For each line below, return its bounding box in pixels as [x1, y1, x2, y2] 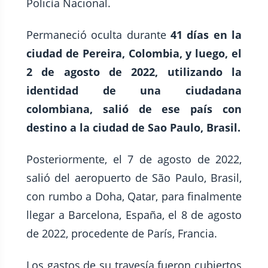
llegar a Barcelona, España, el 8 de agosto [26, 208, 242, 222]
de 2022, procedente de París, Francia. [26, 226, 217, 240]
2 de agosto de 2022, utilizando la [26, 65, 242, 79]
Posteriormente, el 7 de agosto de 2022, [26, 152, 242, 166]
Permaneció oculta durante [26, 28, 170, 42]
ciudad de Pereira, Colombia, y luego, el [26, 46, 242, 60]
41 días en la [170, 28, 242, 42]
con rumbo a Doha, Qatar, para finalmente [26, 189, 242, 203]
